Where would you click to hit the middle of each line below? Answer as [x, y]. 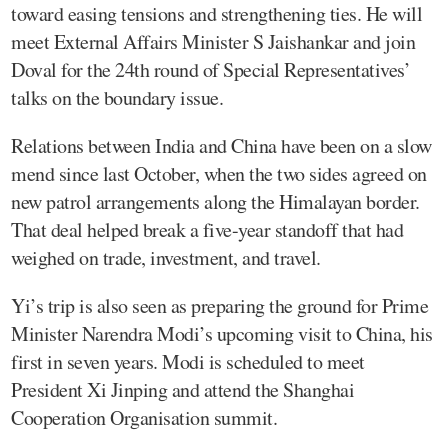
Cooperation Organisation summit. [144, 417]
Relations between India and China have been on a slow [221, 145]
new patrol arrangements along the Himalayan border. [215, 201]
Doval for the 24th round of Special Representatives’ [210, 69]
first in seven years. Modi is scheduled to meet [188, 361]
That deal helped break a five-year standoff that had [207, 229]
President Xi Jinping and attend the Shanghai [182, 389]
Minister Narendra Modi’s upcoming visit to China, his [222, 333]
